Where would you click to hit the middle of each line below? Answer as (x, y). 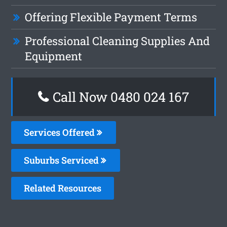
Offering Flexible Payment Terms (111, 17)
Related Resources (63, 188)
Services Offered (61, 132)
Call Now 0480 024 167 (119, 97)
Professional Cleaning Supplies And (118, 41)
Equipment (54, 56)
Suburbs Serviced (63, 160)
